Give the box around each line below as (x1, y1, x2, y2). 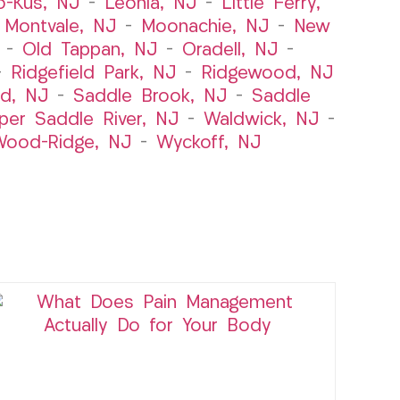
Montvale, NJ (4, 18, 116, 37)
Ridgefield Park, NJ (11, 64, 176, 83)
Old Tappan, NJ (22, 41, 157, 60)
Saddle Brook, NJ (72, 87, 227, 106)
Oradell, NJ (182, 41, 278, 60)
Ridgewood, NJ (201, 64, 333, 83)
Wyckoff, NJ (155, 134, 261, 153)
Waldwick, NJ (203, 111, 319, 129)
